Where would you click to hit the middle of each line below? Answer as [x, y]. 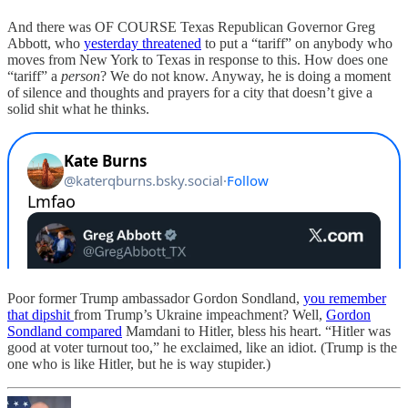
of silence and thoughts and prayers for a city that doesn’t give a [190, 92]
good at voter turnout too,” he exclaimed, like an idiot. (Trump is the [202, 347]
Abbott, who [46, 43]
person [81, 76]
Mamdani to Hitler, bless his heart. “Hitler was [256, 331]
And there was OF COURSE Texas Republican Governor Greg [191, 26]
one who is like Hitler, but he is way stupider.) [139, 363]
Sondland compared [65, 331]
